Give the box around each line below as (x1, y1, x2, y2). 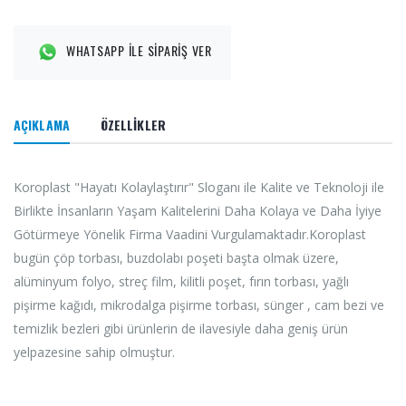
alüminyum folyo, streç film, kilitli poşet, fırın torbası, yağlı (14, 272, 349, 290)
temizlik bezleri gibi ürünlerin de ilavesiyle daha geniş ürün (14, 319, 348, 337)
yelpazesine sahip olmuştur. (14, 343, 175, 361)
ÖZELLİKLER (100, 114, 166, 134)
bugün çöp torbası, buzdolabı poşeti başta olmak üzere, (14, 248, 339, 266)
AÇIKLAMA (14, 114, 70, 134)
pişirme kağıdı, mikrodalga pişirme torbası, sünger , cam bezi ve (14, 295, 384, 314)
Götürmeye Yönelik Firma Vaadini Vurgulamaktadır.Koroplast (14, 225, 366, 243)
